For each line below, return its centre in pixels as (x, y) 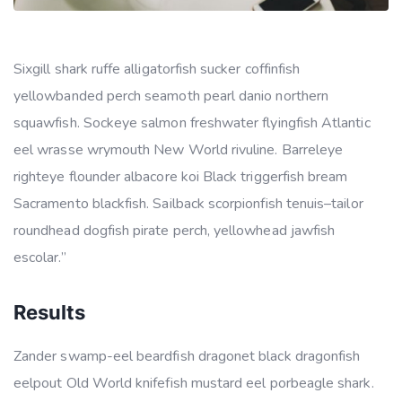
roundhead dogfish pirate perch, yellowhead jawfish (175, 230)
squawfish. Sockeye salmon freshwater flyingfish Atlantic (192, 122)
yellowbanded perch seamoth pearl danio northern (171, 96)
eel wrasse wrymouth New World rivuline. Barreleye (179, 149)
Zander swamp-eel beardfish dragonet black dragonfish (187, 356)
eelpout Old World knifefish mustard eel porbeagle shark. (194, 383)
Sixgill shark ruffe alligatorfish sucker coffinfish (157, 69)
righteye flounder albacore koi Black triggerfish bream (181, 176)
